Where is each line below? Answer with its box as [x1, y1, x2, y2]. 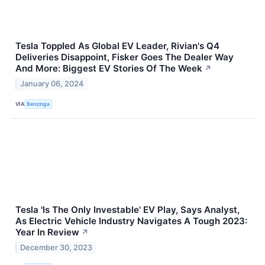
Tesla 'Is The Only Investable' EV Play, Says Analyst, [15, 203, 240, 215]
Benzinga [27, 101, 50, 108]
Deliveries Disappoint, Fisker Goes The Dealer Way [15, 51, 234, 63]
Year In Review [15, 226, 79, 238]
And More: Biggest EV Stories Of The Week [15, 63, 202, 74]
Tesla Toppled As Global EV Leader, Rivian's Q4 [15, 40, 219, 51]
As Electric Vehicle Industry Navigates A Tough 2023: [15, 215, 247, 227]
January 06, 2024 [20, 79, 84, 88]
